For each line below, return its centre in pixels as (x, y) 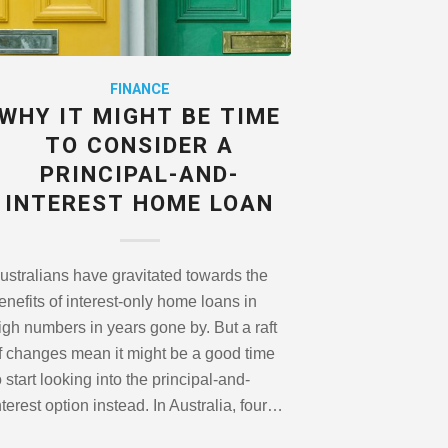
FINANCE (139, 90)
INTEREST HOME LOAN (140, 204)
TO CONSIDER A (140, 146)
